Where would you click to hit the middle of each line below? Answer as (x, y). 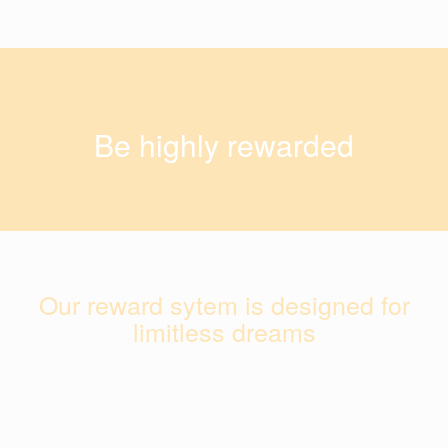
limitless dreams (224, 331)
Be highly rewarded (224, 144)
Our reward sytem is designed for (224, 304)
